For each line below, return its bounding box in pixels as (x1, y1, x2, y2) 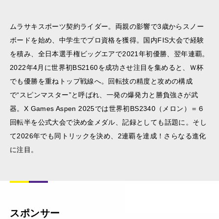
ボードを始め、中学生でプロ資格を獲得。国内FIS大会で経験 (10, 36, 204, 44)
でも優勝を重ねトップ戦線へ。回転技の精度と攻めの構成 (10, 77, 193, 85)
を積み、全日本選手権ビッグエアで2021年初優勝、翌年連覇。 (10, 49, 209, 58)
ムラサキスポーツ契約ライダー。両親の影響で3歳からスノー (10, 22, 204, 30)
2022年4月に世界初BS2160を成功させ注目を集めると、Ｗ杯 (10, 63, 204, 71)
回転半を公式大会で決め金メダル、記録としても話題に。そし (10, 118, 207, 126)
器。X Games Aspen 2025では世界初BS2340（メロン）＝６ (10, 104, 205, 112)
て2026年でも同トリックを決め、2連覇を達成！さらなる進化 (10, 131, 206, 140)
